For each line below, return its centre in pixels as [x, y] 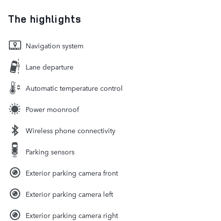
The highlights [45, 19]
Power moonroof [52, 109]
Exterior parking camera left [69, 194]
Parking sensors [50, 152]
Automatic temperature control [74, 88]
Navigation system [55, 46]
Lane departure [50, 67]
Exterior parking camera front [72, 173]
